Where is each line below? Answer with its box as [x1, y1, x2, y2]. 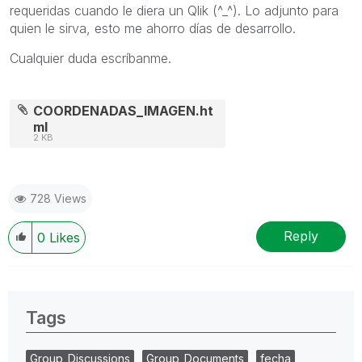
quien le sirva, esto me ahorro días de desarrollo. [10, 19, 296, 36]
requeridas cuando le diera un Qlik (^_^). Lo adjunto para [10, 2, 339, 19]
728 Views [30, 191, 86, 205]
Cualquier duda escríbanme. [10, 49, 171, 66]
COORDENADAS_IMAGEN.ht [33, 102, 214, 119]
